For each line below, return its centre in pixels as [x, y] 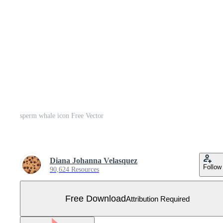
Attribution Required [158, 199]
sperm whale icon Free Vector [62, 116]
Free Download [96, 198]
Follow [212, 167]
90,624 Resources [74, 169]
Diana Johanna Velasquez [94, 161]
